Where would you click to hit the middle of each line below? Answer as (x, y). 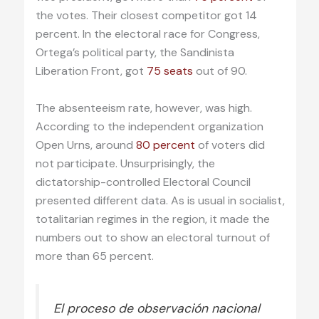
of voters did (230, 145)
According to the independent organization (149, 126)
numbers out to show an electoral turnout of (152, 237)
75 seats (169, 71)
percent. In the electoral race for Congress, (147, 34)
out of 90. (220, 71)
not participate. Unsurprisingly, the (125, 163)
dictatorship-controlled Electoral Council (143, 182)
